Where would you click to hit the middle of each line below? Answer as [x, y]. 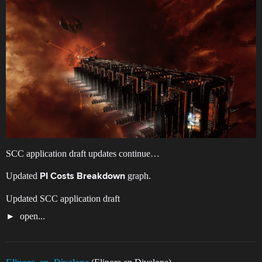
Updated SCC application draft [63, 199]
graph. [138, 176]
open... [31, 216]
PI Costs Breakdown [82, 177]
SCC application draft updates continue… [83, 154]
